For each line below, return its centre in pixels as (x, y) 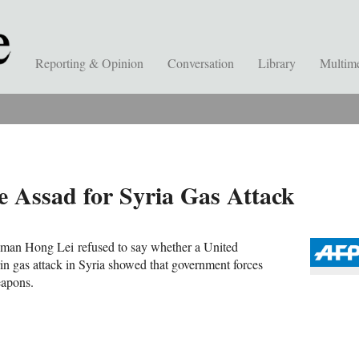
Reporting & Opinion (89, 63)
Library (277, 63)
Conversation (201, 63)
